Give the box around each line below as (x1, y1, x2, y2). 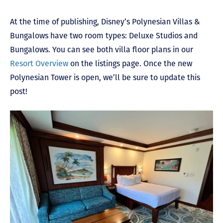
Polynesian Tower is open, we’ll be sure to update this (10, 72, 200, 82)
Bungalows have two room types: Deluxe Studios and (10, 30, 198, 40)
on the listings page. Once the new (68, 58, 192, 68)
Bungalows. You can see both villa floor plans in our (10, 44, 193, 54)
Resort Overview (10, 58, 68, 68)
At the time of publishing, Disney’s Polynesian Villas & (10, 16, 200, 26)
